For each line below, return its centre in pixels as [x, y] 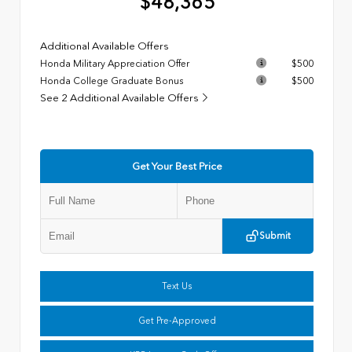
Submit [275, 236]
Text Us [177, 286]
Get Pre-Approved [177, 321]
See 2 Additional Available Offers [121, 98]
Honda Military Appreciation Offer [115, 64]
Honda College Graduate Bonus [112, 81]
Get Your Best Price [177, 167]
